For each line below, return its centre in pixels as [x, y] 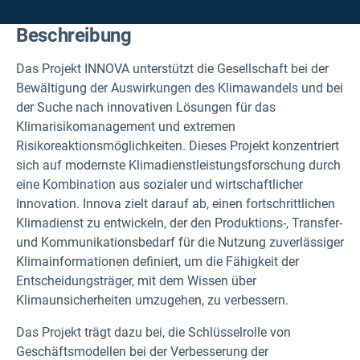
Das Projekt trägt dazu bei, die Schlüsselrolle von [153, 332]
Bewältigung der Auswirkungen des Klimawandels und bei [180, 88]
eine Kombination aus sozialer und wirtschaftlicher [160, 184]
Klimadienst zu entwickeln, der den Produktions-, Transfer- [179, 223]
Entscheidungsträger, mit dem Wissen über [136, 281]
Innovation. [49, 204]
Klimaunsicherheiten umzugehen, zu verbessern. [152, 300]
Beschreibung [74, 35]
